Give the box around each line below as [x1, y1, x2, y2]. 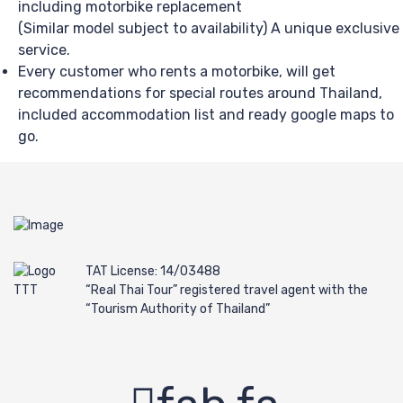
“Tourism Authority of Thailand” [85, 301, 270, 318]
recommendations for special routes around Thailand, [18, 85, 382, 103]
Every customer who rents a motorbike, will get [18, 63, 336, 81]
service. [18, 41, 70, 59]
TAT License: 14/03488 [85, 264, 220, 280]
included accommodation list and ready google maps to [18, 106, 394, 124]
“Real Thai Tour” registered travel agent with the [85, 282, 368, 299]
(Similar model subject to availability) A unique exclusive [18, 20, 399, 38]
